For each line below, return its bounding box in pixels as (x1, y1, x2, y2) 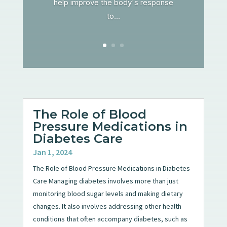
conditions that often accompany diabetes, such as (32, 214, 187, 223)
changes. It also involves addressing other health (32, 201, 181, 211)
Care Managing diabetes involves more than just (32, 176, 178, 185)
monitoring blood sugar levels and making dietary (32, 188, 183, 198)
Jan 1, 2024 (32, 146, 72, 157)
